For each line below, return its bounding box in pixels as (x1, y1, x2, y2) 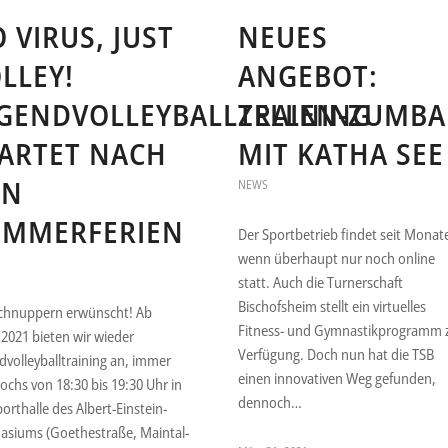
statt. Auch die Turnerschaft (238, 272, 404, 293)
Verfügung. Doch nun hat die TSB (238, 344, 435, 365)
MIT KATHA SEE (238, 133, 445, 175)
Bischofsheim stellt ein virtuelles (238, 296, 427, 317)
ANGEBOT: (238, 55, 379, 97)
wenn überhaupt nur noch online (238, 248, 436, 269)
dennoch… (238, 392, 303, 413)
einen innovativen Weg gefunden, (238, 368, 437, 389)
